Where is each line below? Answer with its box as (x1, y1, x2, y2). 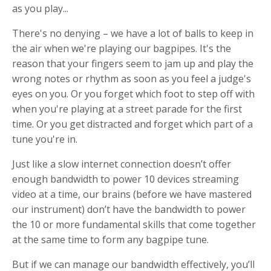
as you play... (12, 1, 68, 15)
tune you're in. (12, 132, 77, 146)
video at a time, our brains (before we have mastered (12, 187, 252, 201)
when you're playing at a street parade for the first (12, 102, 242, 116)
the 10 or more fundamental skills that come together (12, 217, 256, 231)
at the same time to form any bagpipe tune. (12, 232, 209, 246)
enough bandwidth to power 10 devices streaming (12, 172, 239, 186)
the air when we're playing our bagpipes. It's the (12, 41, 231, 55)
